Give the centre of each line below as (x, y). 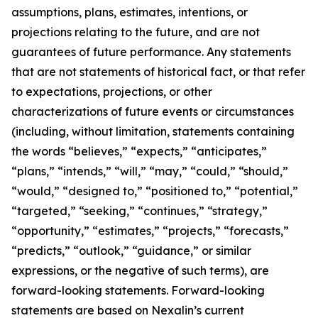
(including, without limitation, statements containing (153, 131)
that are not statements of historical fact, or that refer (158, 72)
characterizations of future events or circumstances (153, 111)
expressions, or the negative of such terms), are (140, 270)
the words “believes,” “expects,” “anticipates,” (139, 151)
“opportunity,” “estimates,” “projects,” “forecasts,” (150, 231)
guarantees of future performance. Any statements (151, 52)
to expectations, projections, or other (112, 92)
